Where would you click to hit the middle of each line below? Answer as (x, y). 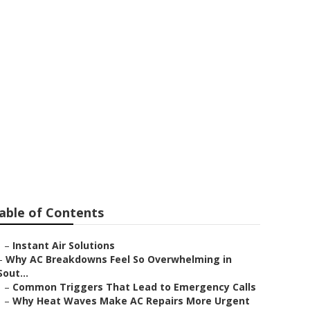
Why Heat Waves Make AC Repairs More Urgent (131, 301)
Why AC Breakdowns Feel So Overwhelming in (119, 259)
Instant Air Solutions (64, 245)
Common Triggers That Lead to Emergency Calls (134, 287)
